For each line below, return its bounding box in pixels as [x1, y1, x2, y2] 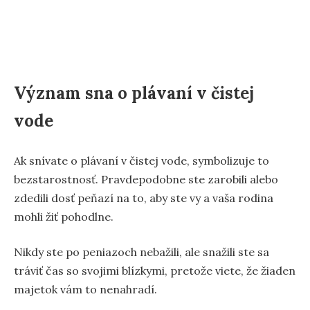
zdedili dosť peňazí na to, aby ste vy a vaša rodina [14, 190, 273, 205]
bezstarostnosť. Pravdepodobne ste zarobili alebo [14, 172, 278, 186]
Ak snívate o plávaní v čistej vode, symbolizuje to [14, 153, 269, 167]
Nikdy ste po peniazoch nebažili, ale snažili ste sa [14, 244, 269, 259]
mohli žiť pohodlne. [14, 209, 113, 224]
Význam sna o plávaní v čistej [14, 82, 254, 104]
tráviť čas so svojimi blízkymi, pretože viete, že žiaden [14, 263, 295, 277]
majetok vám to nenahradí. [14, 282, 157, 296]
